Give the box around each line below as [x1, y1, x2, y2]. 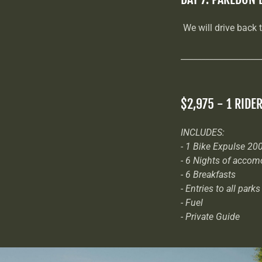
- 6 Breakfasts [181, 169, 236, 180]
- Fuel [181, 197, 204, 208]
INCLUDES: [181, 127, 225, 138]
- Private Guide [181, 211, 240, 222]
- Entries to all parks [181, 183, 261, 194]
